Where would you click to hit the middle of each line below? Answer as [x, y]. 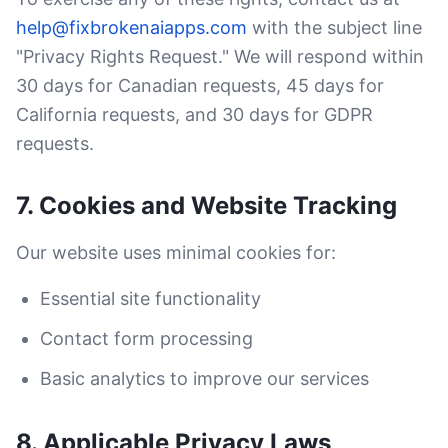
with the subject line [337, 27]
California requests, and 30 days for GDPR [194, 114]
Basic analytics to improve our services [204, 378]
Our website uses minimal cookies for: [176, 252]
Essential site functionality [150, 298]
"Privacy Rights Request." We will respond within [220, 56]
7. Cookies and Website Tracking [206, 205]
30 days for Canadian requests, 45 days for [200, 85]
